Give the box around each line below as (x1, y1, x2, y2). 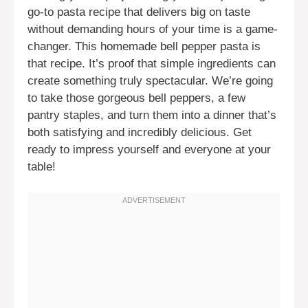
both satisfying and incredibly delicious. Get (27, 125, 252, 139)
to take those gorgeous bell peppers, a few (27, 91, 245, 104)
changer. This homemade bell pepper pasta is (27, 39, 261, 53)
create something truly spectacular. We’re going (27, 74, 273, 87)
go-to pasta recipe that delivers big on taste (27, 5, 250, 19)
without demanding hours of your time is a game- (27, 22, 278, 36)
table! (27, 159, 56, 173)
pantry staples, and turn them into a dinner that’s (27, 108, 276, 122)
